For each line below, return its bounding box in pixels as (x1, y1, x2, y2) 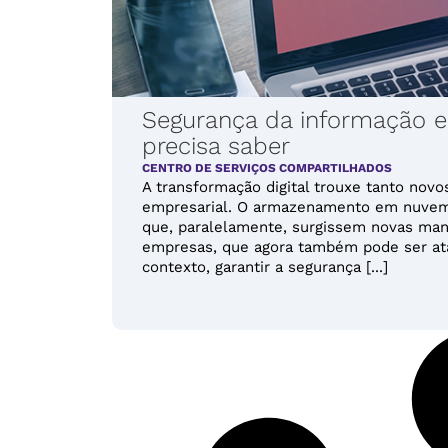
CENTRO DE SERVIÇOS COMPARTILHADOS (142, 160, 392, 175)
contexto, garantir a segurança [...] (142, 257, 388, 276)
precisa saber (142, 131, 290, 160)
